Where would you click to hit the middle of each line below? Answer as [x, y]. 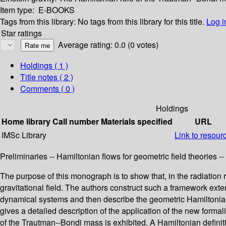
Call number [76, 122]
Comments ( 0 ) [47, 89]
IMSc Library [24, 135]
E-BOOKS [56, 10]
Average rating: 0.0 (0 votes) [108, 45]
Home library [26, 122]
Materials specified [137, 122]
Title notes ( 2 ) [47, 77]
